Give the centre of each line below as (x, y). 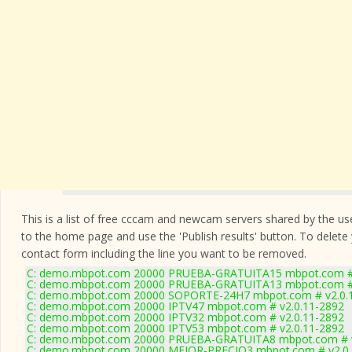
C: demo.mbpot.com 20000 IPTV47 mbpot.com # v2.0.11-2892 (185, 306)
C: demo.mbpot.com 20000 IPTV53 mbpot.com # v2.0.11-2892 (185, 328)
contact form (55, 253)
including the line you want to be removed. (197, 253)
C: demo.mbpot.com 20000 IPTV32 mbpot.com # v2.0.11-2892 (185, 317)
